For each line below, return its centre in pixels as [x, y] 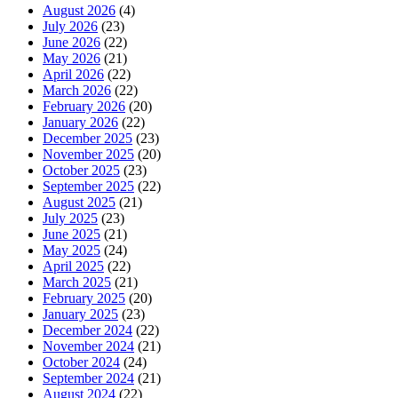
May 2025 [72, 250]
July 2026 [70, 26]
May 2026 [72, 58]
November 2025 [88, 154]
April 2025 [73, 266]
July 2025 [70, 218]
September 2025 [88, 186]
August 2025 [79, 202]
